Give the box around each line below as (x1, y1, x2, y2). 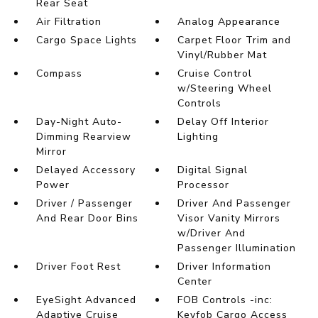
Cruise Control (177, 67, 253, 81)
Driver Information (177, 260, 272, 274)
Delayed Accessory (35, 163, 136, 177)
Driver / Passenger (35, 197, 133, 211)
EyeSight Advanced (35, 293, 136, 307)
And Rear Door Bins (35, 212, 138, 226)
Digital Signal (177, 163, 248, 177)
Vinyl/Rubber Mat (177, 48, 268, 62)
